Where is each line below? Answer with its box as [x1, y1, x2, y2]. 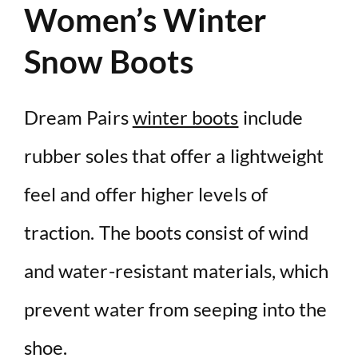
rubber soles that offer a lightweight [24, 144, 324, 168]
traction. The [24, 221, 131, 245]
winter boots [132, 105, 239, 129]
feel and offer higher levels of [24, 182, 268, 206]
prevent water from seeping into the [24, 297, 328, 321]
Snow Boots [24, 42, 193, 82]
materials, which [193, 259, 329, 283]
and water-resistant [24, 259, 189, 283]
